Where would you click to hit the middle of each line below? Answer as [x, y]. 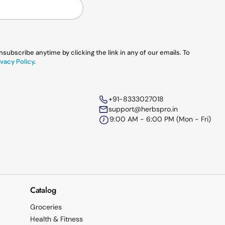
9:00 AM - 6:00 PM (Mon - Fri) [160, 119]
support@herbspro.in [143, 109]
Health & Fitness [56, 219]
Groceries [46, 207]
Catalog [43, 190]
